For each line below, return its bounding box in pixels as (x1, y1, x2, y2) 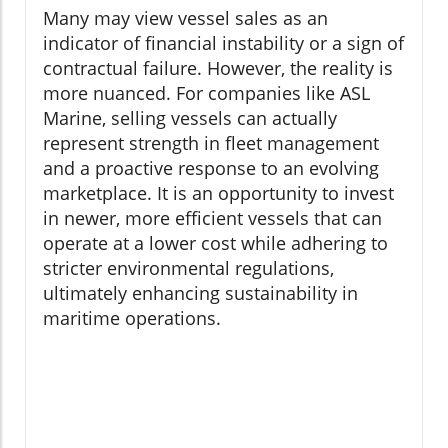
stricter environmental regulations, (43, 256, 334, 281)
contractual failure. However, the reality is (43, 56, 393, 81)
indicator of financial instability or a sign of (43, 31, 404, 56)
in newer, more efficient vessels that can (43, 206, 382, 231)
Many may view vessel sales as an (43, 6, 328, 31)
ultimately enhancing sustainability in (43, 281, 358, 306)
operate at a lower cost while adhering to (43, 231, 388, 256)
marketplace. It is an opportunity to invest (43, 181, 394, 206)
